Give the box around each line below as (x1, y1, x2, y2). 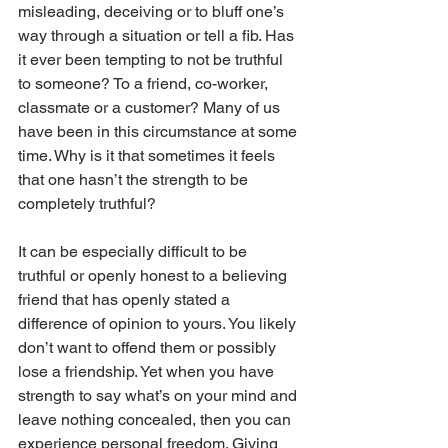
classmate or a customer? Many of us (18, 98, 284, 118)
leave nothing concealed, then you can (18, 410, 295, 430)
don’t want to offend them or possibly (18, 338, 280, 358)
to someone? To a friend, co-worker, (18, 74, 272, 94)
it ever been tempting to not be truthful (18, 50, 287, 70)
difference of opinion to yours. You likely (18, 314, 300, 334)
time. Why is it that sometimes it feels (18, 146, 279, 166)
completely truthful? (18, 194, 160, 214)
